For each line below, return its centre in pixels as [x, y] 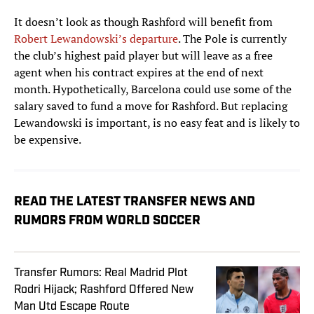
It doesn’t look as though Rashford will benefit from [143, 22]
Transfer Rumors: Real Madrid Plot [101, 273]
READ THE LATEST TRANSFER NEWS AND [135, 203]
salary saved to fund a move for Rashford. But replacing [151, 106]
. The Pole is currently [232, 39]
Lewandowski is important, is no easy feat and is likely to [157, 123]
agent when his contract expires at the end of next [139, 73]
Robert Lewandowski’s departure [96, 39]
